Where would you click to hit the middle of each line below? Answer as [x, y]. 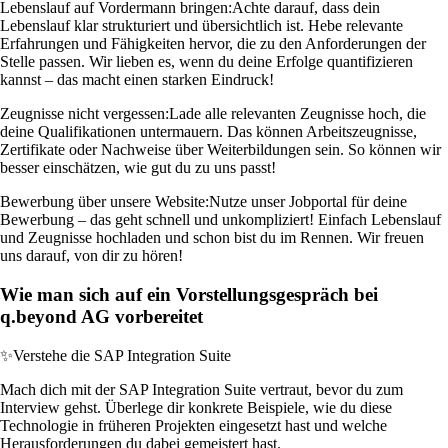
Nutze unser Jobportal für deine [308, 202]
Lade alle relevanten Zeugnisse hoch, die [297, 114]
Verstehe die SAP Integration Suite [122, 355]
